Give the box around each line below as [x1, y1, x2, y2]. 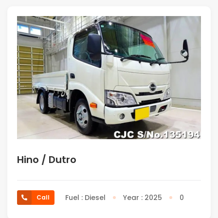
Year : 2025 [123, 192, 162, 202]
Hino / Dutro [17, 152, 76, 166]
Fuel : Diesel [65, 192, 106, 202]
